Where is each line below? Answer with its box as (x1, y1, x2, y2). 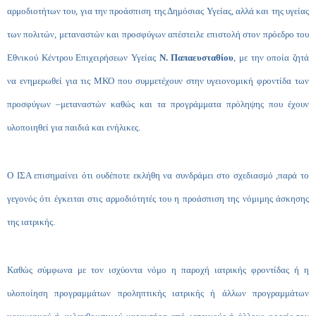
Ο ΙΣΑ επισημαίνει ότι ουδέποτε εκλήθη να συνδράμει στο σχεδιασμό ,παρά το (7, 170, 309, 181)
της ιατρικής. (7, 217, 55, 227)
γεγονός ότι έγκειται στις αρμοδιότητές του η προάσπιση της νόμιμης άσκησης (7, 193, 309, 204)
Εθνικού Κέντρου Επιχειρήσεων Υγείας (7, 52, 159, 63)
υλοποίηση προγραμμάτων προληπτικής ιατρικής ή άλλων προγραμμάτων (7, 288, 309, 298)
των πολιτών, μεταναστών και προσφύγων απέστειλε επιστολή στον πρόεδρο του (7, 29, 309, 39)
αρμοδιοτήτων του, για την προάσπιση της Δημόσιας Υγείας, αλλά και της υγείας (7, 6, 309, 16)
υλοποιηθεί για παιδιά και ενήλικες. (7, 122, 140, 133)
